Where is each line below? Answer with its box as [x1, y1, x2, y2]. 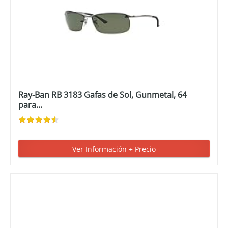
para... [18, 99, 43, 110]
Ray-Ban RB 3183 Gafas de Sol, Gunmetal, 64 [18, 89, 187, 100]
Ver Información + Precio [72, 144, 156, 154]
